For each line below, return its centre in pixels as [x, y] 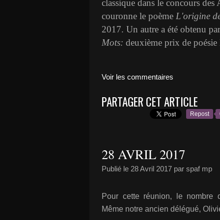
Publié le [116, 169]
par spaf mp [192, 169]
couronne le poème [139, 16]
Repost [200, 114]
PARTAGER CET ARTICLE [150, 102]
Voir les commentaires [137, 77]
